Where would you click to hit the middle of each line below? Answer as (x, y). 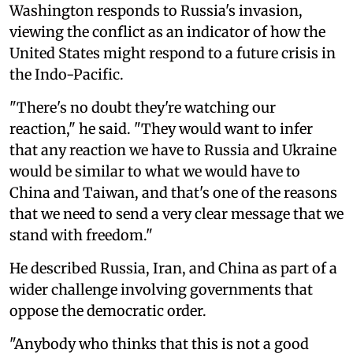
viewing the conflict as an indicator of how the (167, 32)
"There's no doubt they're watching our (143, 107)
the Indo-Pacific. (67, 74)
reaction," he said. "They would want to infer (161, 128)
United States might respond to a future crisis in (173, 53)
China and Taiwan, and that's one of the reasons (173, 192)
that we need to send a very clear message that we (176, 214)
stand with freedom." (81, 235)
